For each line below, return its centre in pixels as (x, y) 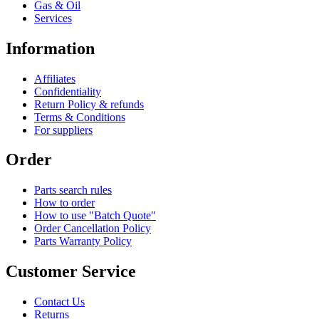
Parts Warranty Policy (83, 241)
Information (50, 48)
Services (53, 18)
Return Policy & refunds (89, 104)
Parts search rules (73, 190)
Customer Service (71, 272)
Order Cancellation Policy (93, 229)
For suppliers (63, 130)
